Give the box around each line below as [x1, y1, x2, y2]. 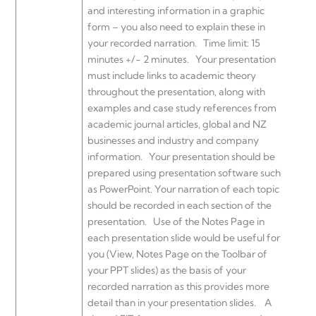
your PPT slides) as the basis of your [87, 264, 246, 277]
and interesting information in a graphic [87, 4, 265, 18]
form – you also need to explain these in [87, 20, 265, 34]
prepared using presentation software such [87, 166, 281, 180]
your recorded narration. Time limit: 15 [87, 37, 260, 50]
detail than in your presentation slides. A [87, 296, 272, 310]
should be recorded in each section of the [87, 199, 272, 212]
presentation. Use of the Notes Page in [87, 215, 265, 229]
